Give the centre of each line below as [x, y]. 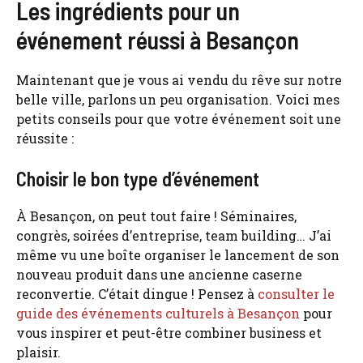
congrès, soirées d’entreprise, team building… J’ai [174, 235]
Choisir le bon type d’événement [138, 178]
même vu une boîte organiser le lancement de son [178, 254]
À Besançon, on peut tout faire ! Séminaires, [156, 216]
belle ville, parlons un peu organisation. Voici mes [178, 99]
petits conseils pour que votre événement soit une [179, 118]
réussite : [45, 138]
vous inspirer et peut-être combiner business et [169, 332]
